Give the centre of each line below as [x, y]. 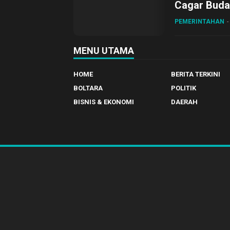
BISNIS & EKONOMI [104, 102]
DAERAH [184, 102]
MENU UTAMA [104, 51]
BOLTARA [88, 88]
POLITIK [183, 88]
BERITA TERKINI [195, 74]
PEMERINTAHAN [199, 22]
